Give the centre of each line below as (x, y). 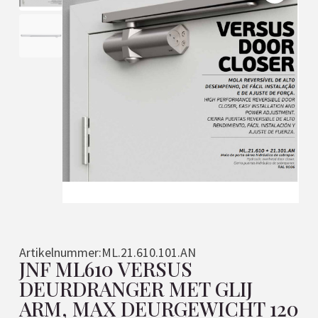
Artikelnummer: (60, 253)
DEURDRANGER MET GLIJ (136, 289)
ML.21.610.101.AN (148, 253)
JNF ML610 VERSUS (105, 269)
